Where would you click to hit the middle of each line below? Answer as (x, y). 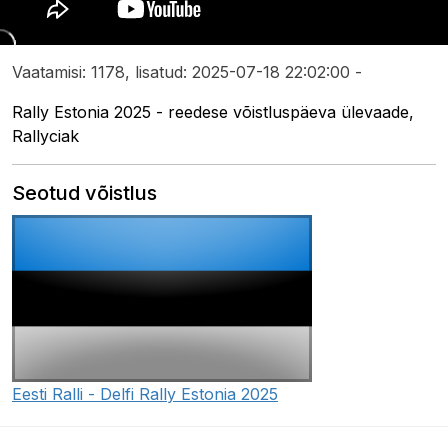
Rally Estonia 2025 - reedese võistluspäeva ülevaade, (213, 112)
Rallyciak (45, 136)
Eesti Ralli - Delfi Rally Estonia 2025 (145, 394)
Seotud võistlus (84, 193)
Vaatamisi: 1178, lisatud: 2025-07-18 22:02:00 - (187, 72)
